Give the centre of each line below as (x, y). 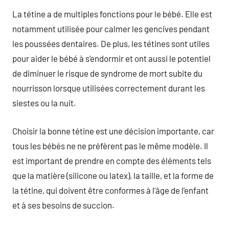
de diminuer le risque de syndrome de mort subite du (107, 73)
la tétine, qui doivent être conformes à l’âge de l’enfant (110, 190)
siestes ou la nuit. (44, 103)
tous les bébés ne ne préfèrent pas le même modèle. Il (110, 145)
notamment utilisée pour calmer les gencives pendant (111, 29)
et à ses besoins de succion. (63, 205)
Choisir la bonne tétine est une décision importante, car (113, 131)
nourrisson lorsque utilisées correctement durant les (109, 88)
